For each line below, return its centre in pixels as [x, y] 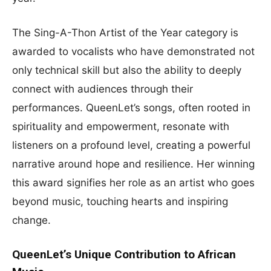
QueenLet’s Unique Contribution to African [124, 254]
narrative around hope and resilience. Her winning [133, 164]
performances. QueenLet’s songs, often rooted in [131, 107]
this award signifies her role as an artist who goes [133, 182]
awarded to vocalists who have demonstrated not [133, 51]
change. [31, 220]
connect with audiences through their [103, 89]
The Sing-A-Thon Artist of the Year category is [125, 32]
